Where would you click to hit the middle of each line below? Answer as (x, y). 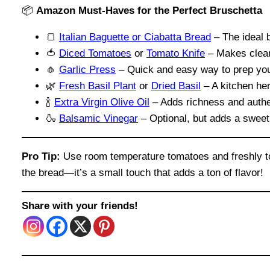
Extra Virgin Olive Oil (102, 102)
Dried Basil (176, 86)
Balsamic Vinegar (99, 119)
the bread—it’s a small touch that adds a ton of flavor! (143, 173)
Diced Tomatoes (95, 54)
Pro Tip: (41, 157)
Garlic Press (87, 70)
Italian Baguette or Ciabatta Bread (135, 37)
